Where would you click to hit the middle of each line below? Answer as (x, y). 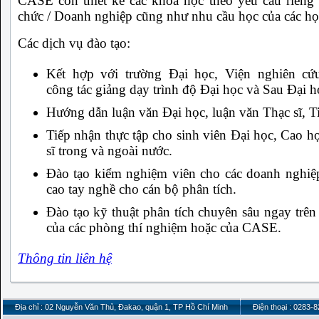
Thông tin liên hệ (65, 258)
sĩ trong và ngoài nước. (109, 151)
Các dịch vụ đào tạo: (74, 43)
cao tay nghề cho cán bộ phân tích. (141, 189)
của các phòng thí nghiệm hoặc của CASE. (164, 228)
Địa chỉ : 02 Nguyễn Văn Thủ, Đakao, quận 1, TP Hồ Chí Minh (121, 307)
